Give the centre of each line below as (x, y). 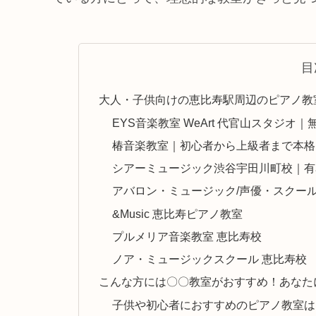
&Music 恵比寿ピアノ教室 (178, 213)
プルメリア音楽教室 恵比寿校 (187, 236)
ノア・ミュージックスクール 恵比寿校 (210, 259)
